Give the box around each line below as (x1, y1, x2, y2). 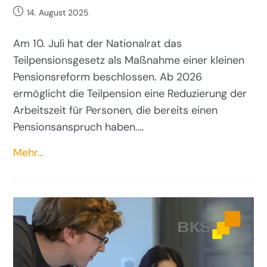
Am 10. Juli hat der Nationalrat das (13, 36, 182, 51)
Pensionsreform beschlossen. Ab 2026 (13, 69, 203, 84)
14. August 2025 (27, 7, 89, 18)
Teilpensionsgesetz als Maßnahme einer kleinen (13, 52, 245, 67)
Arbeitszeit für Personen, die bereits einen (13, 103, 218, 117)
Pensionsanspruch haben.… (13, 119, 144, 134)
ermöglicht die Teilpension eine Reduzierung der (13, 86, 247, 101)
